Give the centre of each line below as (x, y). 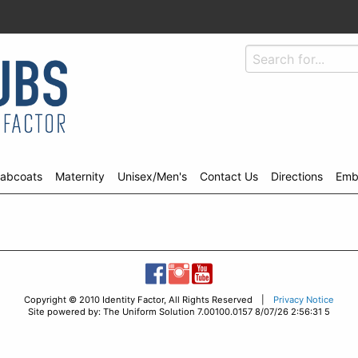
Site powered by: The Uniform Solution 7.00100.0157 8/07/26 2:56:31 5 (179, 312)
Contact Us (229, 176)
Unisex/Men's (152, 176)
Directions (297, 176)
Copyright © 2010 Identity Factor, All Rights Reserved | (149, 300)
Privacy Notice (304, 300)
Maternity (80, 176)
